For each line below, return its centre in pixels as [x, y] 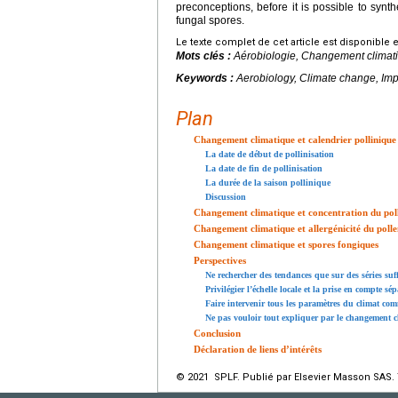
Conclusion [217, 334]
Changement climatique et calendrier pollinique [295, 140]
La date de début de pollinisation [270, 155]
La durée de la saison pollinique [268, 183]
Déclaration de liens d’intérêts [258, 350]
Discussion [226, 197]
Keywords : [206, 79]
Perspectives [220, 261]
